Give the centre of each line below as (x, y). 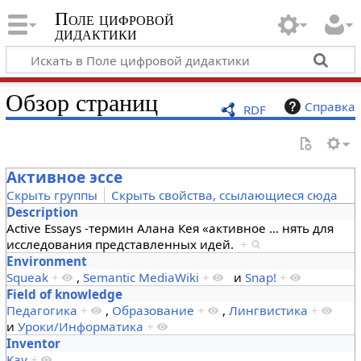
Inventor (33, 343)
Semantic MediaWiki (141, 277)
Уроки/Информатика (80, 326)
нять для (307, 228)
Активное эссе (64, 177)
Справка (330, 106)
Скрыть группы (52, 195)
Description (42, 212)
